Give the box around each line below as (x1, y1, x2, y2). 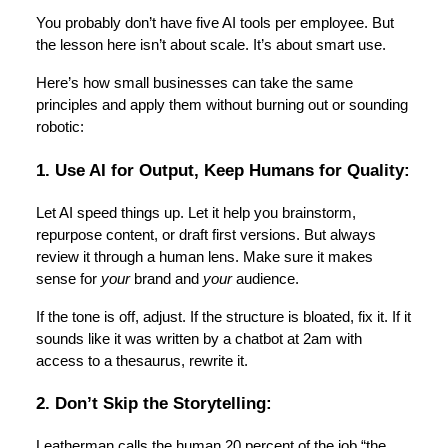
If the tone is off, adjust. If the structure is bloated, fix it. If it (36, 308, 411, 325)
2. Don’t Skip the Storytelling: (36, 393, 272, 414)
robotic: (36, 119, 84, 136)
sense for (36, 270, 101, 287)
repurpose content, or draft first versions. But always (36, 226, 376, 243)
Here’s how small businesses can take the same (36, 75, 353, 92)
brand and (130, 270, 203, 287)
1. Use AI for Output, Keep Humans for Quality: (36, 159, 410, 180)
